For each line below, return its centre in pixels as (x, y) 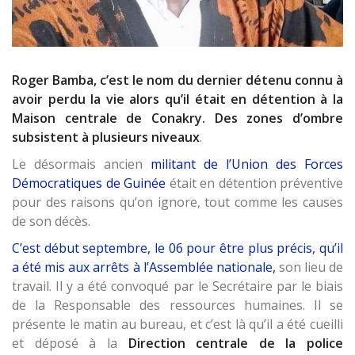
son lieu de (309, 267)
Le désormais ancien (77, 164)
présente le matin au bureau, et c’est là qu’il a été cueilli (177, 324)
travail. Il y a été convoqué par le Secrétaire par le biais (177, 286)
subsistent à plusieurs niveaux (106, 137)
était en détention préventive (256, 183)
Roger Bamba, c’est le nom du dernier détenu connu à (177, 80)
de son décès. (51, 221)
